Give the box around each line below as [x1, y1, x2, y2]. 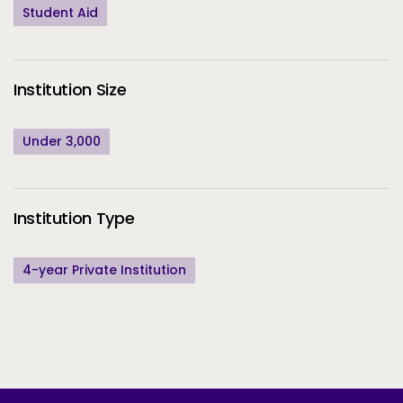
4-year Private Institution [22, 260, 186, 279]
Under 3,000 [22, 132, 101, 151]
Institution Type [13, 206, 135, 229]
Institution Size [13, 78, 127, 102]
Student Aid [22, 4, 98, 22]
